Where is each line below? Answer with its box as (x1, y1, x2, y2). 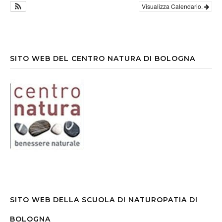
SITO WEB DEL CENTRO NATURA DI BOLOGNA (10, 54, 195, 63)
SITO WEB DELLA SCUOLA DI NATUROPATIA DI (10, 195, 198, 204)
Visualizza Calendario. (142, 1, 204, 10)
